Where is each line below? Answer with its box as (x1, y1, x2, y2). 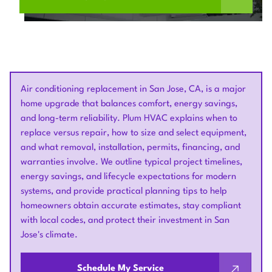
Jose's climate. (21, 231, 78, 240)
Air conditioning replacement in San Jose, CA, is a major (21, 85, 246, 94)
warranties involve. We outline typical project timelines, (21, 158, 242, 167)
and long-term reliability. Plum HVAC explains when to (21, 114, 237, 123)
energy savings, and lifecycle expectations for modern (21, 172, 236, 182)
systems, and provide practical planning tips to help (21, 187, 227, 196)
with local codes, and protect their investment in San (21, 216, 229, 225)
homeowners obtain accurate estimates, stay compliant (21, 202, 241, 211)
